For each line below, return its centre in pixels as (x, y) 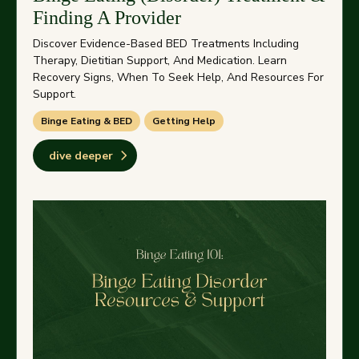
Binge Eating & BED (87, 121)
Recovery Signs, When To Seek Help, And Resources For (178, 77)
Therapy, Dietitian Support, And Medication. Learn (160, 61)
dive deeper (81, 155)
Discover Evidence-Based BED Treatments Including (166, 44)
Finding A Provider (107, 18)
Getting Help (184, 121)
